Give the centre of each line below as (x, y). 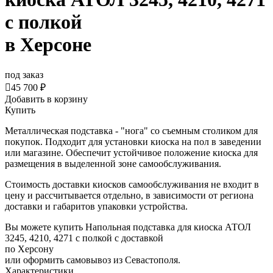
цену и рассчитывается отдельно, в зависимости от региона (129, 195)
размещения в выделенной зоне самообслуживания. (113, 163)
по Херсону (29, 249)
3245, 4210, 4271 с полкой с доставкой (84, 238)
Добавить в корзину (46, 99)
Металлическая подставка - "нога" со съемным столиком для (131, 130)
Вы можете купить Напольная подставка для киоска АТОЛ (128, 227)
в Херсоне (48, 45)
